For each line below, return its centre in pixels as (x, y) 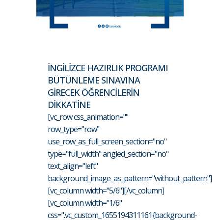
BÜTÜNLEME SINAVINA (94, 80)
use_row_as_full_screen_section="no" (107, 141)
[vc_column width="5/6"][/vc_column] (106, 191)
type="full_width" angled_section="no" (108, 154)
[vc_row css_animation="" (88, 117)
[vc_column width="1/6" (85, 203)
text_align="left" (73, 166)
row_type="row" (73, 129)
